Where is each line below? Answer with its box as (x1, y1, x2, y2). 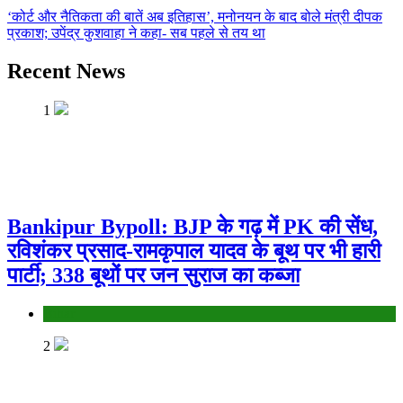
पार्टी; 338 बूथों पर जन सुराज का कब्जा (7, 263, 300, 287)
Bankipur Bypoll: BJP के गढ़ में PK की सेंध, (7, 214, 378, 238)
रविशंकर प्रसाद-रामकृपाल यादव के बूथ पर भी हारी (7, 238, 381, 263)
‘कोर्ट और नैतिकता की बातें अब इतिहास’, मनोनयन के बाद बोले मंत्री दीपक (7, 8, 382, 24)
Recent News (7, 58, 125, 83)
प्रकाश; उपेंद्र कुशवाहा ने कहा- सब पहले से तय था (7, 24, 265, 40)
